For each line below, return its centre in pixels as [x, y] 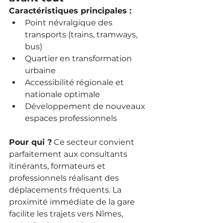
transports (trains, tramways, [82, 34]
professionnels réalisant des [65, 178]
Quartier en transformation [79, 58]
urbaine [40, 70]
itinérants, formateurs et [58, 166]
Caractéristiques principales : [70, 10]
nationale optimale [62, 94]
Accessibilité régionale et [75, 82]
